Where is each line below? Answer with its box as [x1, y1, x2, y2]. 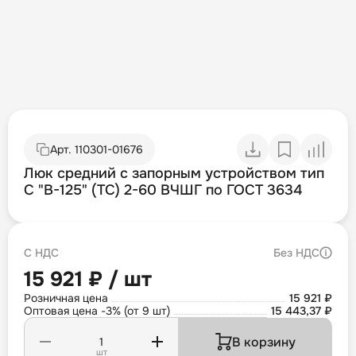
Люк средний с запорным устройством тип [24, 164, 324, 183]
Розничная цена [24, 291, 108, 306]
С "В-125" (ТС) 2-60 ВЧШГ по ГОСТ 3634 [24, 181, 302, 199]
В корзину [231, 333, 296, 350]
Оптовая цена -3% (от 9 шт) [24, 304, 170, 319]
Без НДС [273, 246, 319, 261]
